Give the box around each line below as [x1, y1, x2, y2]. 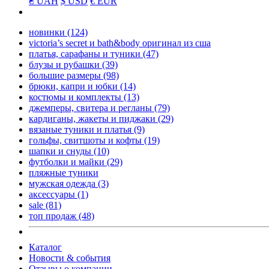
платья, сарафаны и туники [29, 49, 143, 59]
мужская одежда [29, 178, 98, 189]
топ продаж [29, 211, 79, 221]
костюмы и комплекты [29, 92, 124, 102]
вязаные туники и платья [29, 124, 134, 134]
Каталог [29, 242, 62, 252]
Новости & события [29, 253, 110, 263]
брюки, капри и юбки [29, 81, 120, 91]
